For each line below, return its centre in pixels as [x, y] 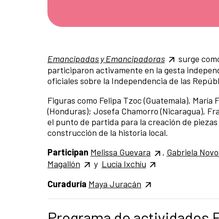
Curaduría [67, 184]
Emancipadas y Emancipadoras [106, 58]
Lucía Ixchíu [124, 164]
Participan [68, 152]
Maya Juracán [115, 184]
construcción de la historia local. [108, 133]
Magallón [64, 164]
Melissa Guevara [120, 152]
